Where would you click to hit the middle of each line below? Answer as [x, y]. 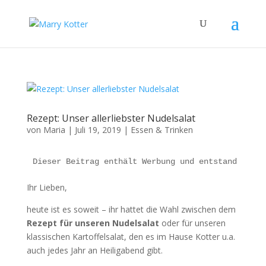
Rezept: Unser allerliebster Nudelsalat [111, 118]
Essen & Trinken [161, 130]
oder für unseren [192, 223]
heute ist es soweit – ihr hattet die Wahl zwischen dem [131, 209]
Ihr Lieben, [47, 187]
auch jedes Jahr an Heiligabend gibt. [94, 250]
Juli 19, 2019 [98, 130]
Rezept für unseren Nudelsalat [93, 223]
